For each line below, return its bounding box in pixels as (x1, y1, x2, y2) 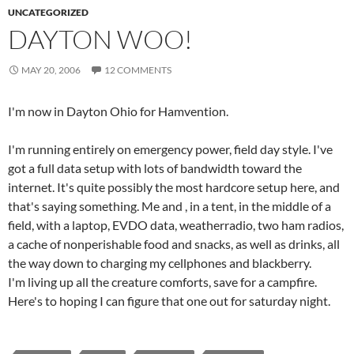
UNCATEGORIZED (8, 6, 88, 18)
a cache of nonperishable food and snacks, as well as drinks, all (8, 235, 340, 251)
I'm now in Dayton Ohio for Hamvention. (8, 103, 228, 119)
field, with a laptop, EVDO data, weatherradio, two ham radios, (8, 217, 344, 232)
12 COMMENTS (104, 63, 171, 76)
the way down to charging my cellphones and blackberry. (8, 254, 311, 270)
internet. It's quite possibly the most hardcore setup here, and (8, 179, 340, 194)
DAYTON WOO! (8, 22, 193, 55)
